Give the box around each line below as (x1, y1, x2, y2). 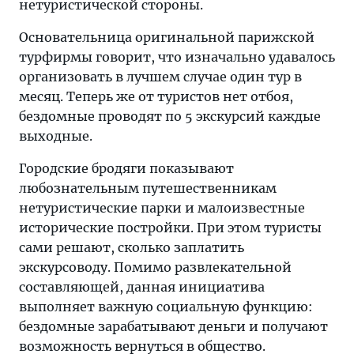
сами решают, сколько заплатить (19, 239, 244, 255)
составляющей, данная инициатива (19, 279, 265, 295)
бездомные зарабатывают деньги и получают (19, 318, 328, 334)
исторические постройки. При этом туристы (19, 220, 322, 235)
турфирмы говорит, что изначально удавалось (19, 49, 335, 65)
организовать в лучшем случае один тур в (19, 69, 302, 85)
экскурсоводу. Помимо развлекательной (19, 259, 292, 275)
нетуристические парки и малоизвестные (19, 200, 305, 216)
